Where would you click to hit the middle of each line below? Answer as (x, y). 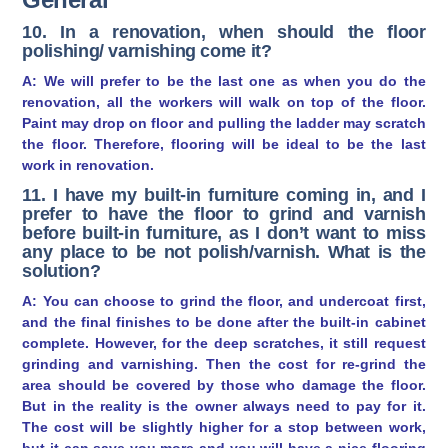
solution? (61, 270)
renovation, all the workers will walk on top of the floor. (224, 101)
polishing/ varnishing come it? (147, 50)
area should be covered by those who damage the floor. (224, 384)
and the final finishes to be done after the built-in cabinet (224, 321)
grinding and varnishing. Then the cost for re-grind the (224, 363)
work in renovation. (88, 164)
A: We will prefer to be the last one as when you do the (224, 80)
